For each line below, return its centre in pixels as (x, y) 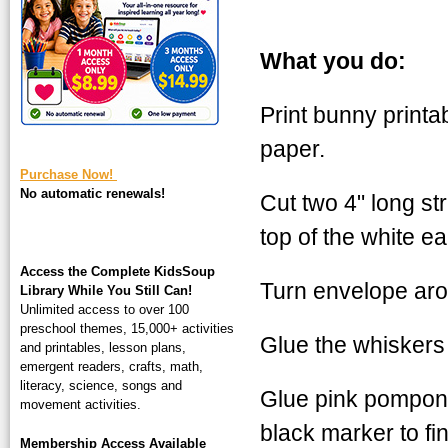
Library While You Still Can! (108, 290)
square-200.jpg (110, 30)
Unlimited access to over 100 (104, 309)
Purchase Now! (68, 174)
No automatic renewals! (92, 193)
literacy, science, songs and (101, 385)
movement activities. (80, 404)
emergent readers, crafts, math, (111, 366)
